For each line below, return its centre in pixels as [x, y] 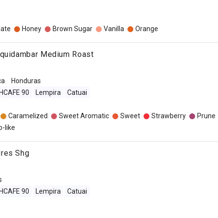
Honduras [26, 81]
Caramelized [28, 116]
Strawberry [168, 116]
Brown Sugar [72, 29]
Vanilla [114, 29]
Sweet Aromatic [84, 116]
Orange [146, 29]
